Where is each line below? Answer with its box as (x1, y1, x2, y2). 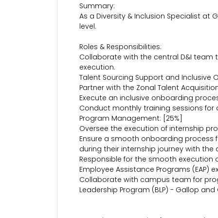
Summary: (79, 1, 115, 11)
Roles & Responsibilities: (79, 42, 162, 52)
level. (79, 21, 96, 31)
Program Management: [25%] (79, 113, 182, 123)
